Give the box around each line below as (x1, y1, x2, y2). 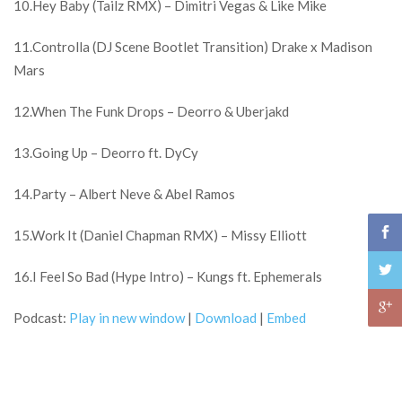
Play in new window (69, 310, 185, 326)
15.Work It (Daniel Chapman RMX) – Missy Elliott (13, 227, 307, 243)
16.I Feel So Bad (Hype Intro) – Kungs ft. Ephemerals (13, 268, 322, 284)
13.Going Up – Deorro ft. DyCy (13, 144, 198, 161)
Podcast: (13, 310, 69, 326)
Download (195, 310, 257, 326)
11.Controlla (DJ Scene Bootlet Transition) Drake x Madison (13, 39, 372, 55)
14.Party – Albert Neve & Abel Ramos (13, 186, 235, 202)
